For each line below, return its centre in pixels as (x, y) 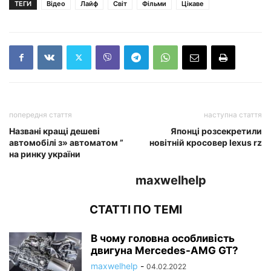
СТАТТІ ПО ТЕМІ (135, 209)
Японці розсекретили (216, 131)
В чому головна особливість (163, 238)
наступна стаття (233, 114)
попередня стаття (41, 114)
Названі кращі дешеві (54, 131)
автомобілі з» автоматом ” (66, 142)
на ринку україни (45, 154)
